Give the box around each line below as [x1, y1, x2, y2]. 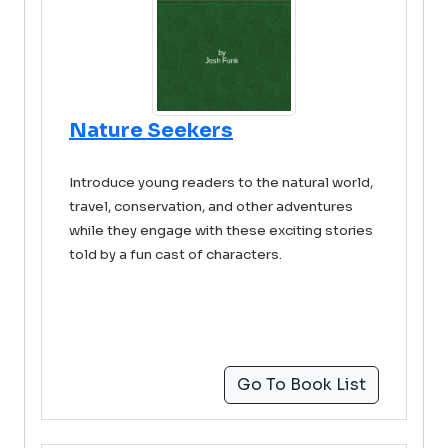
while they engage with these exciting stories [69, 222, 373, 239]
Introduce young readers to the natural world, [69, 174, 373, 191]
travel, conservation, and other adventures [69, 198, 353, 215]
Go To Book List [237, 374, 366, 395]
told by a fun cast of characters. [69, 246, 282, 263]
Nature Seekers [69, 118, 233, 143]
